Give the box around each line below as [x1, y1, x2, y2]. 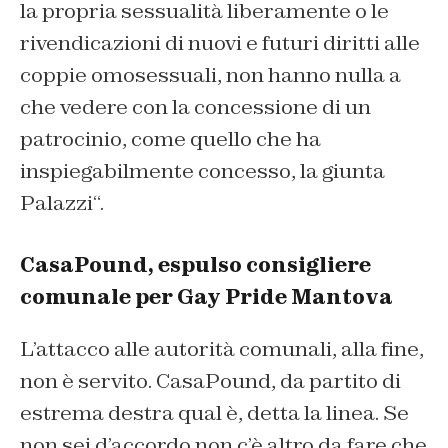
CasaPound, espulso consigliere [20, 252, 371, 279]
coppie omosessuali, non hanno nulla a [20, 62, 401, 89]
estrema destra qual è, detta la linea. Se [20, 400, 409, 427]
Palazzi [20, 190, 93, 217]
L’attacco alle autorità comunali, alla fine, [20, 336, 424, 363]
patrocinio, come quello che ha [20, 126, 321, 153]
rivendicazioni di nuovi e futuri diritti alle [20, 30, 420, 57]
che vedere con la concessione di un [20, 94, 371, 121]
